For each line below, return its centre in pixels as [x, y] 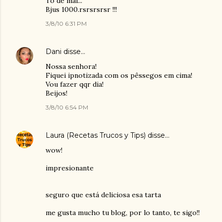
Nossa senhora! [71, 66]
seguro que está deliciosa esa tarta [103, 195]
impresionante [70, 168]
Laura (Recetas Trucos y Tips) [96, 135]
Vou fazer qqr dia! [75, 84]
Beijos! [56, 93]
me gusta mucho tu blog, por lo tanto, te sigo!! [123, 213]
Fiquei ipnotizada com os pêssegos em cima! [119, 75]
